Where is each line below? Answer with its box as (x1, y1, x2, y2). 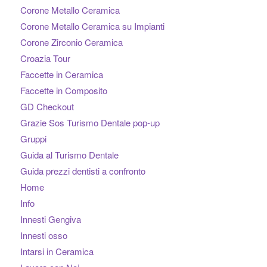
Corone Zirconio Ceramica (20, 36, 123, 49)
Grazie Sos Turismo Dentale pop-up (20, 116, 160, 129)
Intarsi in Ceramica (20, 245, 94, 258)
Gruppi (20, 132, 46, 145)
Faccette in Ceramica (20, 68, 103, 81)
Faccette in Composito (20, 84, 107, 97)
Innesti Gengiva (20, 213, 81, 226)
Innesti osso (20, 229, 67, 242)
